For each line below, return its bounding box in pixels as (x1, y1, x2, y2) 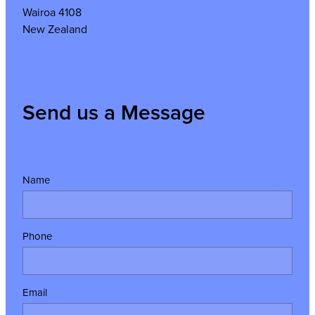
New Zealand (22, 21, 87, 37)
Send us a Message (22, 97, 205, 128)
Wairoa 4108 (22, 4, 82, 20)
